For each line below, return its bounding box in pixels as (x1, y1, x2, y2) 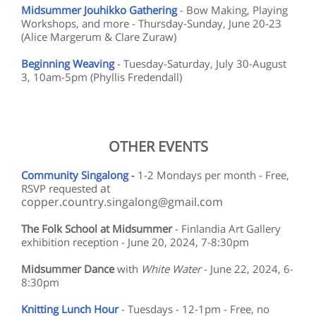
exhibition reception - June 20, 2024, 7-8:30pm (21, 235, 249, 249)
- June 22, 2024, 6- (204, 262, 293, 276)
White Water (141, 262, 204, 276)
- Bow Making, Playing (180, 3, 288, 17)
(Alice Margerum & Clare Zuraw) (21, 30, 176, 44)
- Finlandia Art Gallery (172, 221, 281, 236)
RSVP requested (21, 181, 97, 195)
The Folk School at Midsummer (21, 221, 172, 236)
